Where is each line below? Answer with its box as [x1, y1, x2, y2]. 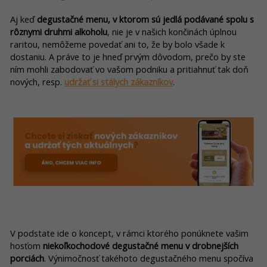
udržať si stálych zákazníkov [64, 75, 173, 88]
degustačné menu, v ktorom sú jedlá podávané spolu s [37, 13, 254, 25]
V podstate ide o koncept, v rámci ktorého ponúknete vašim [10, 227, 249, 240]
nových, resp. [10, 75, 64, 88]
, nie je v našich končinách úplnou [107, 25, 237, 38]
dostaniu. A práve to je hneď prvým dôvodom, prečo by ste [10, 50, 246, 63]
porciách [10, 252, 44, 265]
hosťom [10, 240, 43, 252]
